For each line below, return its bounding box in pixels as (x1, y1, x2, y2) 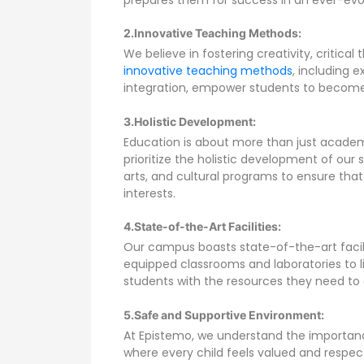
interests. (123, 184, 175, 201)
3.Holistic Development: (123, 114, 256, 128)
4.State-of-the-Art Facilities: (123, 219, 281, 234)
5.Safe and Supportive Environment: (123, 307, 324, 322)
